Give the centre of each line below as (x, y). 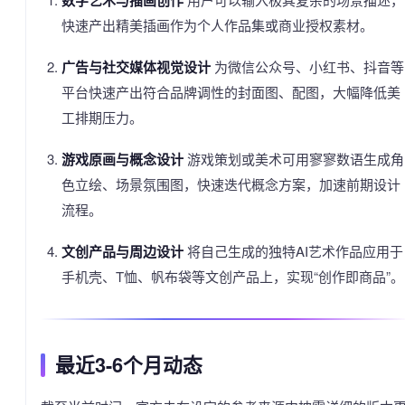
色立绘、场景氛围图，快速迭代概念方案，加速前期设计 (231, 184)
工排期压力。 (102, 118)
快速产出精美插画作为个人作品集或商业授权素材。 (217, 25)
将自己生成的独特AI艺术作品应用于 (293, 251)
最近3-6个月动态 (129, 365)
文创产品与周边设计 (122, 252)
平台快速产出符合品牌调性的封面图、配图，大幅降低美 (231, 92)
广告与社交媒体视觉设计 (136, 67)
